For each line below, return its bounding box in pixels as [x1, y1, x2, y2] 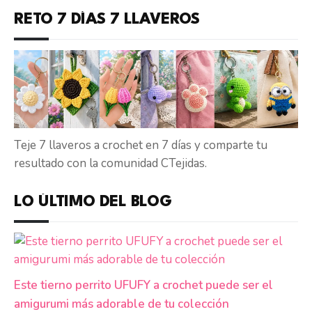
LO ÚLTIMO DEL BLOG [14, 194, 172, 210]
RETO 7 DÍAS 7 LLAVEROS [14, 12, 200, 28]
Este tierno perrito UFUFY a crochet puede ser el [14, 277, 273, 294]
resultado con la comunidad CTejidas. [14, 155, 207, 172]
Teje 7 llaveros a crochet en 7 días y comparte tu [14, 137, 267, 154]
